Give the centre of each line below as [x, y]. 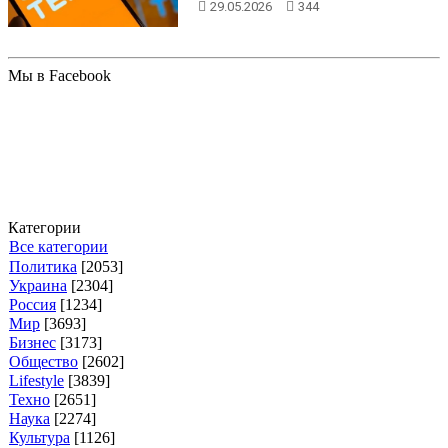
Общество [43, 361]
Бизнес [32, 342]
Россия [32, 304]
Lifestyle [36, 380]
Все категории [58, 246]
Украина [38, 285]
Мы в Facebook [59, 75]
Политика [43, 266]
